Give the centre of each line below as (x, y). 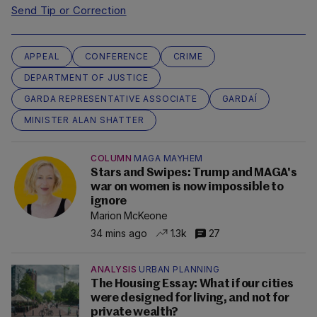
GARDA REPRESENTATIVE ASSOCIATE (110, 99)
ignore (109, 202)
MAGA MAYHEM (168, 158)
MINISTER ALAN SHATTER (84, 120)
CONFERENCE (116, 57)
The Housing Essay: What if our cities (192, 284)
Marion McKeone (129, 216)
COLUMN (111, 158)
